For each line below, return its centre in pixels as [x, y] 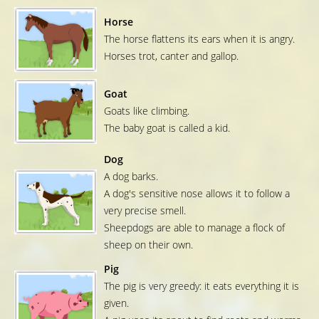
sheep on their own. [148, 245]
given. [116, 303]
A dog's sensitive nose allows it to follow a [197, 194]
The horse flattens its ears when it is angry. [199, 39]
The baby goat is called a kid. [167, 128]
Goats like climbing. [147, 111]
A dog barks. [131, 177]
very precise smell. [145, 211]
